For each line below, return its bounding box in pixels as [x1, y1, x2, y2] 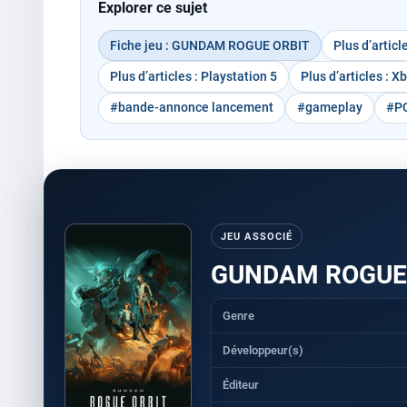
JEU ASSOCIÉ [221, 230, 293, 243]
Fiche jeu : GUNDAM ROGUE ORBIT [110, 37, 311, 53]
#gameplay [297, 100, 363, 115]
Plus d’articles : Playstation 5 [110, 68, 278, 84]
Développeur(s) [223, 342, 304, 357]
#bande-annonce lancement [110, 100, 274, 115]
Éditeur [223, 377, 260, 392]
